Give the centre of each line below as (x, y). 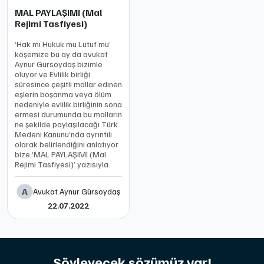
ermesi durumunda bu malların (68, 114)
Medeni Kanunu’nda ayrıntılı (63, 134)
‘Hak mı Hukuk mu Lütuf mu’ (63, 44)
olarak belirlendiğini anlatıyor (67, 144)
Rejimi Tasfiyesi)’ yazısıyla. (62, 164)
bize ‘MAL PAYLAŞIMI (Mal (60, 154)
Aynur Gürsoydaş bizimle (59, 64)
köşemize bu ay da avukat (61, 54)
